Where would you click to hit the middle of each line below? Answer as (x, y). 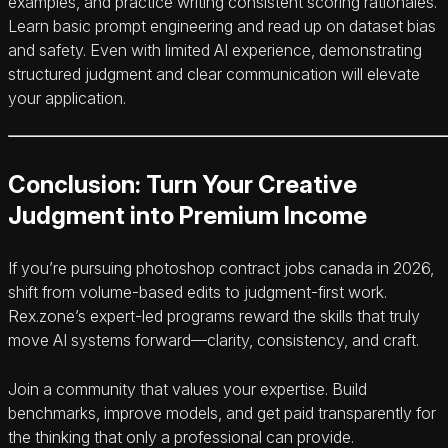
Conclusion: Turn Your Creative (182, 185)
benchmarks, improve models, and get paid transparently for (222, 413)
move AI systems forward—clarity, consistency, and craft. (213, 340)
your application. (67, 98)
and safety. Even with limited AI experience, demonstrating (215, 50)
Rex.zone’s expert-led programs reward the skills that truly (214, 316)
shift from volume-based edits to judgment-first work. (197, 292)
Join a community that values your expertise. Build (187, 389)
